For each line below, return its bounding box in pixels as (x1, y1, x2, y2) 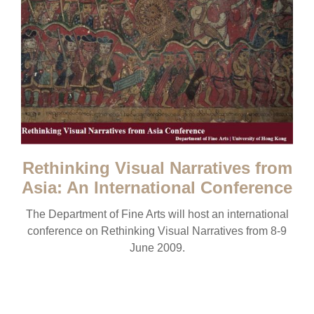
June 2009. (129, 241, 185, 254)
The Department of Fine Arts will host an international (25, 207, 289, 220)
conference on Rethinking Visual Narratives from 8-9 (27, 224, 287, 237)
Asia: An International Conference (22, 177, 292, 197)
